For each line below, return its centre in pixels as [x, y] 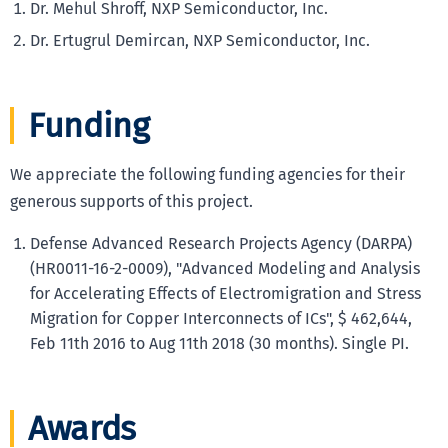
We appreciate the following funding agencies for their [207, 174]
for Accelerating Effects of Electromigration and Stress [225, 293]
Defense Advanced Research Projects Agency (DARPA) [221, 243]
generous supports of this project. [131, 201]
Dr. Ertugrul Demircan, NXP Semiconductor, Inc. [200, 40]
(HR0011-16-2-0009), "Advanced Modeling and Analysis [225, 268]
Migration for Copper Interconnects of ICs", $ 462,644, [221, 318]
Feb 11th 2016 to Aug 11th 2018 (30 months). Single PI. [219, 343]
